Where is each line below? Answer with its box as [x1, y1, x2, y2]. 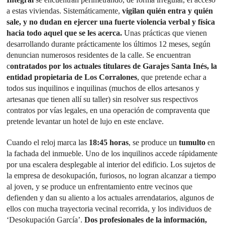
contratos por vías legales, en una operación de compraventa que [7, 105, 210, 115]
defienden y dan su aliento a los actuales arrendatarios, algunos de [7, 193, 214, 202]
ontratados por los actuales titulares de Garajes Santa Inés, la [10, 61, 217, 70]
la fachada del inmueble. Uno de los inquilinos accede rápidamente [7, 149, 218, 158]
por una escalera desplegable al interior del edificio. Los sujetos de [7, 160, 216, 169]
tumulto [179, 138, 206, 147]
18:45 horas [87, 138, 129, 147]
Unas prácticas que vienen [122, 28, 207, 37]
